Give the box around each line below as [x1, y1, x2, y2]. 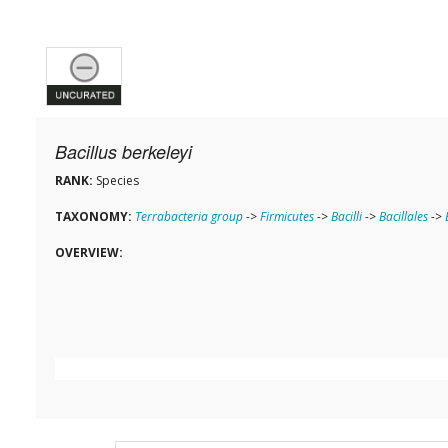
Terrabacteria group [135, 208, 243, 226]
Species [93, 172, 139, 190]
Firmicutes [260, 208, 314, 226]
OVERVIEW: [55, 244, 123, 262]
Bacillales [379, 208, 428, 226]
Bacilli [331, 208, 362, 226]
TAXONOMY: [55, 208, 132, 226]
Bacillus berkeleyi [55, 139, 192, 165]
